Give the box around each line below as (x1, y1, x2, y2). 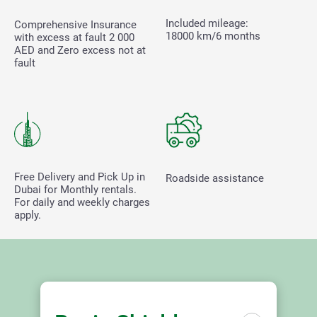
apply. (14, 208, 41, 221)
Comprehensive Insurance (14, 18, 137, 31)
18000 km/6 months (166, 29, 260, 42)
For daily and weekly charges (14, 195, 150, 209)
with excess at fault (14, 30, 109, 44)
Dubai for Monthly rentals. (14, 183, 137, 196)
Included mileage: (166, 16, 248, 30)
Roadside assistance (166, 171, 264, 185)
